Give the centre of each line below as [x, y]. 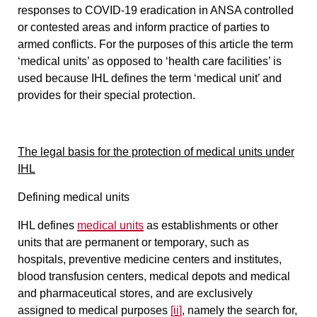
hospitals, [43, 259]
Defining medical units [74, 197]
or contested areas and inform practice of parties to [144, 27]
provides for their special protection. [106, 95]
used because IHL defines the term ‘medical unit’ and [150, 78]
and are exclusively [204, 293]
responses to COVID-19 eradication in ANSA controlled [156, 10]
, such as [227, 242]
